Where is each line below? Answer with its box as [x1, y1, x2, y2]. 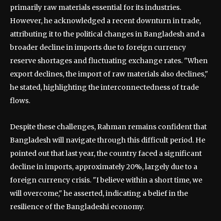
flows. [10, 96, 30, 105]
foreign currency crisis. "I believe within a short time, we [10, 176, 202, 184]
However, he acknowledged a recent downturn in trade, [10, 16, 201, 25]
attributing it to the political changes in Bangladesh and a [10, 30, 205, 38]
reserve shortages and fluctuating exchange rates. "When [10, 56, 208, 65]
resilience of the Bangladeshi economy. [10, 202, 144, 211]
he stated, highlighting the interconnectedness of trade [10, 83, 199, 92]
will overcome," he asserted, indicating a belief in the [10, 189, 188, 198]
